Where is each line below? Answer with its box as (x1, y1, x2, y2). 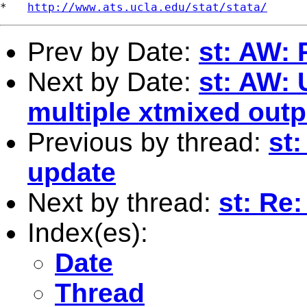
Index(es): (27, 217, 148, 247)
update (27, 157, 116, 187)
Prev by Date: (27, 36, 199, 66)
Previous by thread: (27, 127, 269, 157)
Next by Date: (27, 66, 199, 97)
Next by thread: (27, 187, 219, 217)
